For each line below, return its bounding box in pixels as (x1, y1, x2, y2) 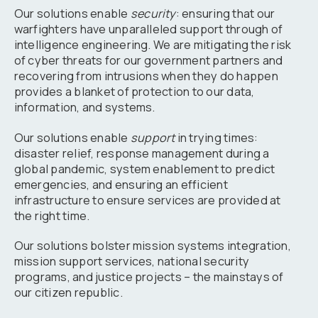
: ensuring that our (175, 6, 275, 22)
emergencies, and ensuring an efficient (13, 176, 228, 192)
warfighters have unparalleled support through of (13, 21, 283, 38)
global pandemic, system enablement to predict (13, 160, 275, 177)
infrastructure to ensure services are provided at (13, 192, 281, 208)
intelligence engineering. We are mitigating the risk (13, 37, 292, 53)
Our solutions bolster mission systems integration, (13, 238, 291, 254)
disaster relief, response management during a (13, 145, 270, 161)
